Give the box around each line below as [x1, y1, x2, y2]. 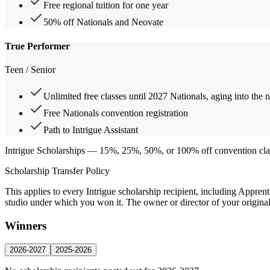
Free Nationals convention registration [43, 108, 188, 118]
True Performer [5, 40, 70, 51]
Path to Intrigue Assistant [43, 125, 138, 135]
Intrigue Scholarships [5, 145, 85, 155]
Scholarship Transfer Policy [5, 166, 110, 176]
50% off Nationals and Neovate [43, 17, 163, 28]
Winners [5, 219, 46, 232]
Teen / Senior [5, 64, 55, 75]
